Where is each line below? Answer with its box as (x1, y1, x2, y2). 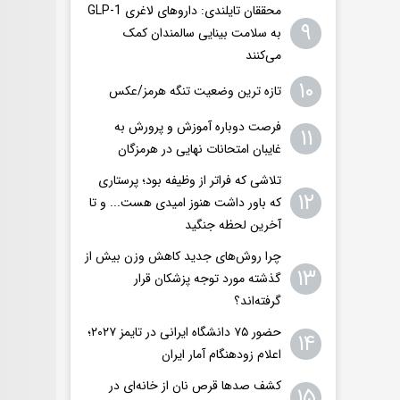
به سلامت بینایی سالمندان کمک (123, 23, 281, 44)
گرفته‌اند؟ (234, 291, 281, 312)
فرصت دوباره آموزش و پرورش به (114, 117, 281, 137)
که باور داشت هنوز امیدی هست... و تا (89, 193, 281, 213)
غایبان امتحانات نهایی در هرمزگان (118, 139, 281, 160)
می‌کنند (246, 46, 281, 66)
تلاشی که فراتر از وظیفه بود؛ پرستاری (98, 171, 281, 191)
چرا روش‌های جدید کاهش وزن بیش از (85, 246, 281, 267)
